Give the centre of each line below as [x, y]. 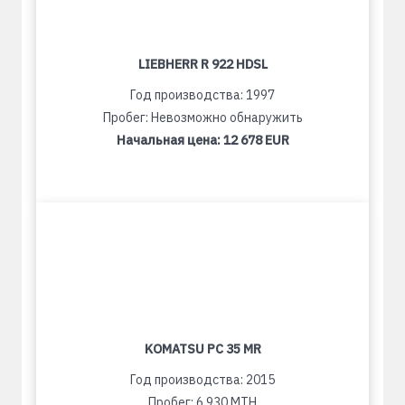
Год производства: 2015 [202, 380]
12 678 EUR [256, 140]
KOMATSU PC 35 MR [202, 349]
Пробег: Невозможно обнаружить [202, 118]
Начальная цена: [170, 140]
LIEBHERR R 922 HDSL [202, 64]
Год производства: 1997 [202, 95]
